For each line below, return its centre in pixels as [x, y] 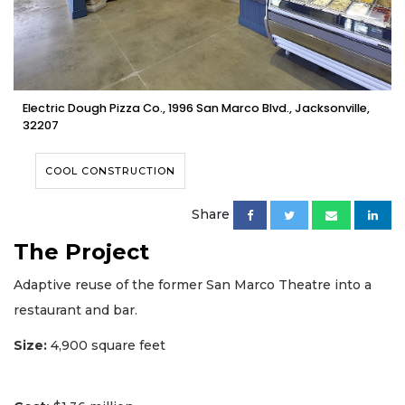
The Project [81, 252]
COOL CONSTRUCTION [110, 171]
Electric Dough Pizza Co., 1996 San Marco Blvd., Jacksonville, [196, 108]
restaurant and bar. [77, 311]
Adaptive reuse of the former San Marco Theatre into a [193, 285]
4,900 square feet [108, 345]
